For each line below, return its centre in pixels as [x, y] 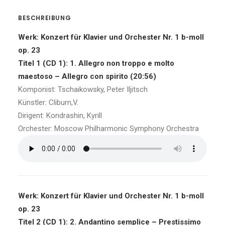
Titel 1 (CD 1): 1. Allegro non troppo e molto [96, 63]
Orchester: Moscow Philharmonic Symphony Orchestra [108, 129]
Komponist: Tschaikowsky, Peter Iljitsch [83, 89]
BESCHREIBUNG [45, 18]
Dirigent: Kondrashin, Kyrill [60, 116]
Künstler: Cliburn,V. [48, 102]
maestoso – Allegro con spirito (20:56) [87, 76]
